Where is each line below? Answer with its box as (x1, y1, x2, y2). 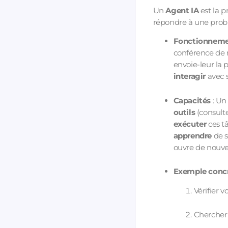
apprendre (173, 130, 212, 140)
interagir (173, 71, 206, 81)
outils (173, 107, 195, 117)
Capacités (173, 95, 211, 105)
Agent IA (165, 5, 199, 15)
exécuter (173, 119, 207, 129)
